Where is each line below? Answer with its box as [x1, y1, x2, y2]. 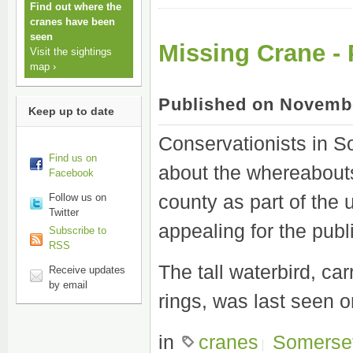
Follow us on [49, 191, 106, 203]
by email [49, 278, 87, 291]
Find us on [49, 151, 97, 164]
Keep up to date [28, 104, 114, 117]
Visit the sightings [30, 46, 112, 58]
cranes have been [30, 16, 115, 28]
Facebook [49, 166, 94, 179]
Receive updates [49, 263, 125, 276]
